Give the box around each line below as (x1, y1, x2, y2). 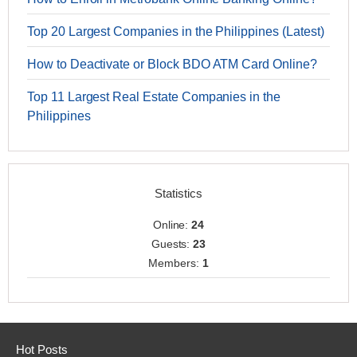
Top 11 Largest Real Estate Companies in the (27, 90, 280, 104)
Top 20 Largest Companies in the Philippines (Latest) (27, 25, 324, 39)
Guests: (151, 237, 194, 251)
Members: (148, 257, 202, 270)
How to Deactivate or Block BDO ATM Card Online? (27, 57, 317, 72)
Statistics (155, 186, 202, 201)
